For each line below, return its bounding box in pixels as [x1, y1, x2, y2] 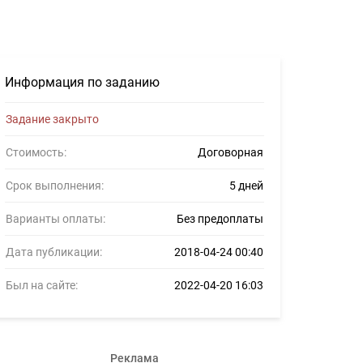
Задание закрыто [6, 113, 99, 126]
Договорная [198, 146, 263, 159]
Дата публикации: [6, 246, 102, 258]
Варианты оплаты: [6, 212, 105, 225]
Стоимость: [6, 146, 66, 159]
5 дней [229, 179, 263, 192]
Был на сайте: [6, 279, 78, 292]
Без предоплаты [177, 212, 263, 225]
